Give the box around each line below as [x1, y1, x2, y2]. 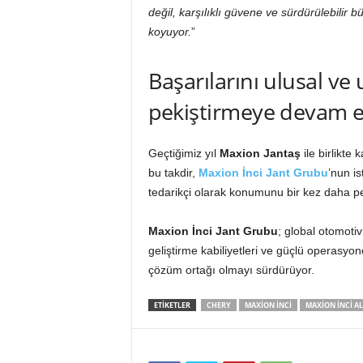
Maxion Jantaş [219, 147, 301, 160]
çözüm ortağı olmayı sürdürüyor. [147, 263, 314, 276]
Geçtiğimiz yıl [147, 147, 220, 160]
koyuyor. [147, 25, 191, 38]
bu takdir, [147, 166, 199, 179]
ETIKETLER [153, 300, 190, 310]
